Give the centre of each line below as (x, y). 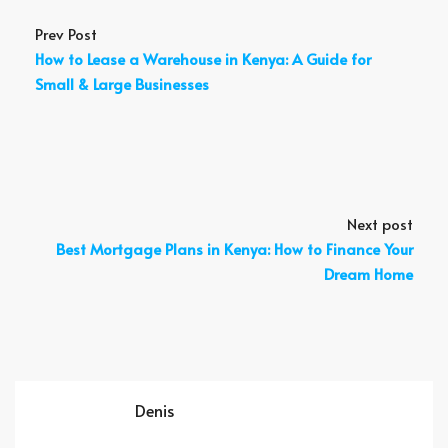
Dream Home (368, 273)
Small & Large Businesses (122, 83)
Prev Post (66, 33)
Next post (380, 223)
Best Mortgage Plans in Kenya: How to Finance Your (234, 248)
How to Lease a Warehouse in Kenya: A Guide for (203, 58)
